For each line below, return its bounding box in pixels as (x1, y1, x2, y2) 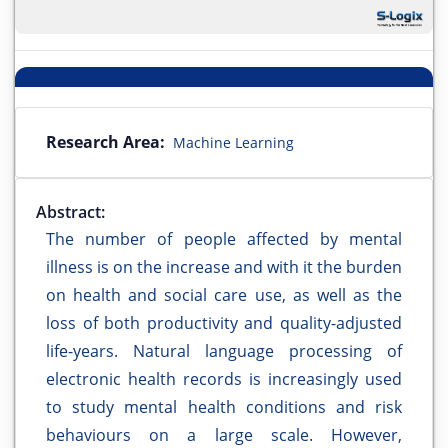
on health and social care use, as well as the (46, 284, 402, 307)
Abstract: (36, 201, 105, 224)
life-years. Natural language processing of (46, 340, 402, 363)
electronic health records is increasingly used (46, 368, 402, 391)
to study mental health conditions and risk (46, 396, 402, 419)
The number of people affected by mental (46, 228, 402, 251)
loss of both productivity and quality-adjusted (46, 312, 402, 335)
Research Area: (46, 131, 165, 154)
